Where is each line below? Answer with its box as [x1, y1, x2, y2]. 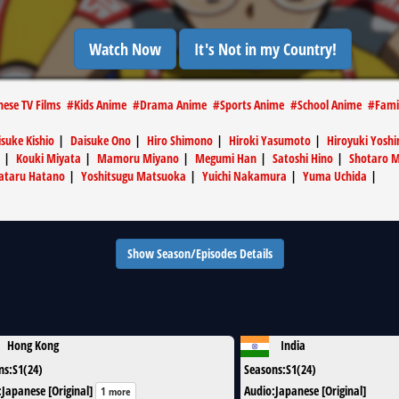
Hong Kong [7, 336, 59, 354]
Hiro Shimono [147, 132, 213, 149]
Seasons [244, 361, 282, 378]
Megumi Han [195, 150, 256, 167]
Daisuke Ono [70, 132, 131, 149]
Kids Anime [74, 96, 126, 113]
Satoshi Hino [273, 150, 333, 167]
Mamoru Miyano [97, 150, 179, 167]
